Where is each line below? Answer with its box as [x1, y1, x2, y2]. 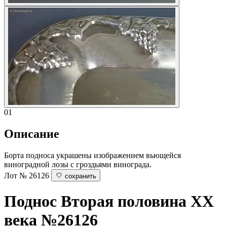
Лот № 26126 [4, 171, 49, 180]
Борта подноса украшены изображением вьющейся [4, 150, 181, 160]
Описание [4, 127, 59, 140]
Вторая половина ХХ [61, 192, 214, 211]
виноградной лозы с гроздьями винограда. [4, 160, 152, 169]
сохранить [65, 172, 96, 180]
